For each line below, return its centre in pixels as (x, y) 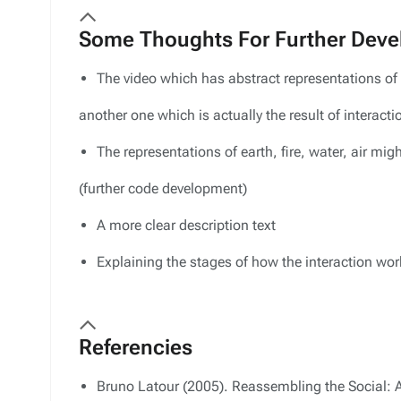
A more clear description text (186, 225)
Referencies (136, 347)
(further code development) (163, 188)
